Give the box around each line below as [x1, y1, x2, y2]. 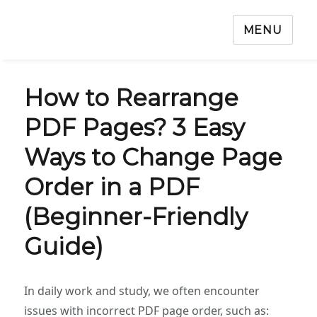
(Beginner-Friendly [24, 202, 248, 231]
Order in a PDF [24, 173, 200, 201]
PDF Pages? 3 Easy [24, 113, 246, 142]
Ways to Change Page [24, 143, 283, 171]
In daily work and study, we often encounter [24, 283, 260, 299]
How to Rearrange [24, 83, 239, 112]
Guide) [24, 232, 104, 260]
